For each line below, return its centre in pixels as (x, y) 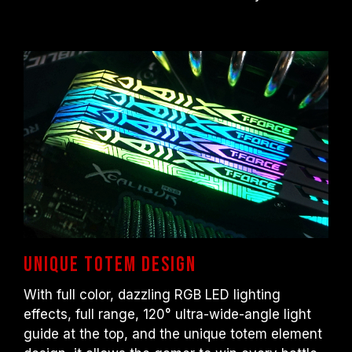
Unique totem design (110, 266)
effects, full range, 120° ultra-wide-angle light (167, 315)
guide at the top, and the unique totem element (173, 334)
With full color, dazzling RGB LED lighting (152, 295)
